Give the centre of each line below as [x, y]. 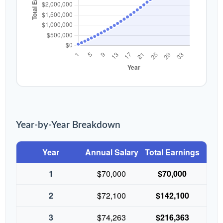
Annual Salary [111, 152]
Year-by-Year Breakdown [68, 125]
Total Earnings [172, 152]
